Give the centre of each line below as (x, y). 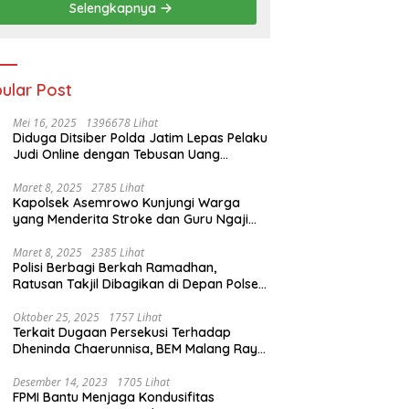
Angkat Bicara (57, 366)
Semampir (45, 301)
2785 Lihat (118, 188)
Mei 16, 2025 (45, 123)
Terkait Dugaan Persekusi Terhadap (122, 333)
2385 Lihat (118, 253)
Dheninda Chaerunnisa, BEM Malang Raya (140, 349)
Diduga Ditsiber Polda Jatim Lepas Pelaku (141, 138)
